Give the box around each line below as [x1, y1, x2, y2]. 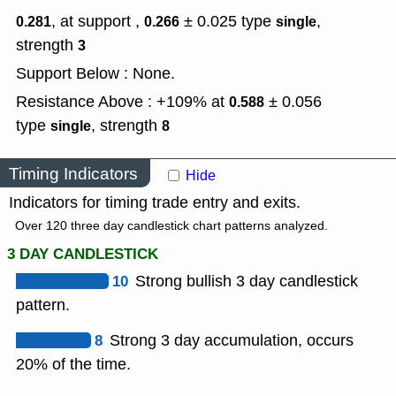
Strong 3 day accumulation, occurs [110, 330, 354, 352]
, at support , [51, 11, 144, 33]
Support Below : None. [16, 63, 175, 85]
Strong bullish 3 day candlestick [135, 270, 358, 293]
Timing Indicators [9, 162, 138, 185]
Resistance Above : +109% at [16, 91, 229, 113]
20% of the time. [16, 354, 131, 376]
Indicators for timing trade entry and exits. [9, 192, 301, 214]
